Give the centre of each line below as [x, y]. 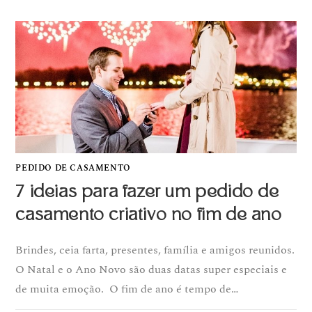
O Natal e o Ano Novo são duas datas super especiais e [151, 269]
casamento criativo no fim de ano [149, 214]
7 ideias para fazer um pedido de [147, 191]
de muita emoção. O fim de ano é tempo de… [127, 289]
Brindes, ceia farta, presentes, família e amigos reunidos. [155, 250]
